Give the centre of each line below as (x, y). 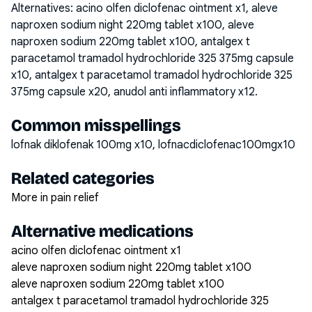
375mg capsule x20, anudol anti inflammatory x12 (133, 92)
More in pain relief (55, 198)
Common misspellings (96, 125)
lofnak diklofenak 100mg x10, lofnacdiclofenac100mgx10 (153, 145)
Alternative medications (102, 231)
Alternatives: (44, 8)
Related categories (83, 178)
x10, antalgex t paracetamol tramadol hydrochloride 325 (152, 75)
